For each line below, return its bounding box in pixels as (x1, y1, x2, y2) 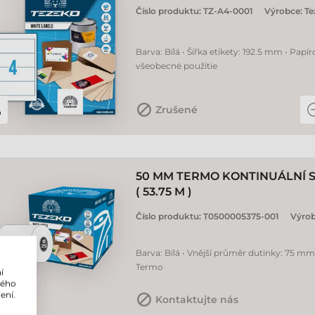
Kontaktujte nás (155, 293, 238, 306)
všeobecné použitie (136, 60, 217, 71)
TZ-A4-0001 (203, 6, 253, 16)
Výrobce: (264, 6, 304, 16)
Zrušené (155, 103, 198, 116)
